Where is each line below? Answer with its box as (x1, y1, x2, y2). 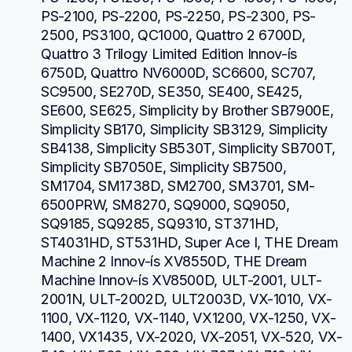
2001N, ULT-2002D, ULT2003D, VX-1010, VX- (41, 290, 332, 307)
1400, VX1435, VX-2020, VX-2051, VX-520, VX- (41, 328, 343, 345)
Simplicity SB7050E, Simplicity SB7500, (41, 158, 287, 175)
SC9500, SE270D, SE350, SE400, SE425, (41, 82, 303, 100)
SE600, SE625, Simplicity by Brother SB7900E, (41, 101, 334, 119)
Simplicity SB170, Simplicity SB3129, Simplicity (41, 120, 328, 137)
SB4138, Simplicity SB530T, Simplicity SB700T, (41, 139, 335, 156)
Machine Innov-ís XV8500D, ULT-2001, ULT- (41, 271, 322, 288)
